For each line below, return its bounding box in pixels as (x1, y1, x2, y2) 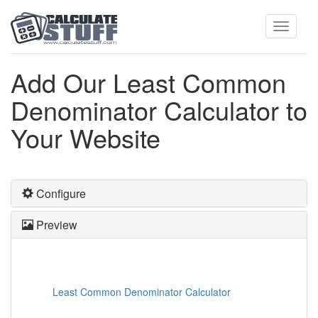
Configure (33, 185, 86, 202)
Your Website (11, 119, 160, 155)
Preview (33, 216, 77, 233)
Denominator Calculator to (11, 92, 307, 128)
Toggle (280, 40, 311, 54)
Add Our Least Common (11, 64, 286, 100)
